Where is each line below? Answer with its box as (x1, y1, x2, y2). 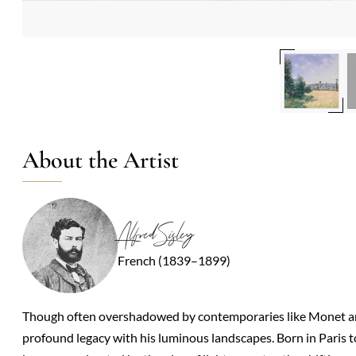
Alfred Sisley (118, 215, 193, 253)
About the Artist (22, 145, 179, 175)
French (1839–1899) (118, 253, 230, 268)
